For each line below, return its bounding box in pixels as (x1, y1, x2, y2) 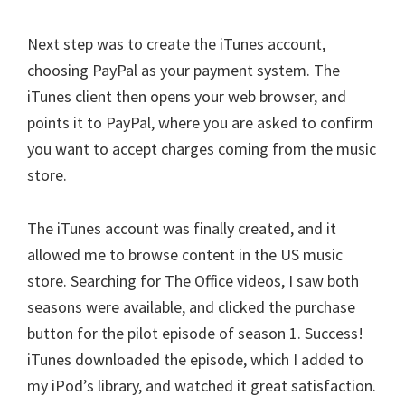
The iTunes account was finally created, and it (27, 218, 336, 239)
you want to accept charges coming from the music (27, 138, 376, 159)
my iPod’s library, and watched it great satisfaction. (27, 375, 376, 396)
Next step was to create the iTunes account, (27, 33, 325, 54)
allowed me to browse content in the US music (27, 244, 343, 265)
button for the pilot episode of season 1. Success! (27, 323, 363, 344)
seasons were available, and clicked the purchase (27, 297, 355, 317)
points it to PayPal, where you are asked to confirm (27, 112, 373, 133)
